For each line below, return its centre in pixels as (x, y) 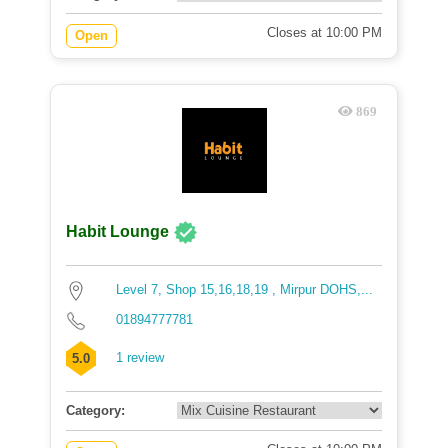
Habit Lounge (119, 232)
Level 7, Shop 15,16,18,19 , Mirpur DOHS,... (244, 289)
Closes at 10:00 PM (324, 32)
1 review (140, 357)
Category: (95, 410)
